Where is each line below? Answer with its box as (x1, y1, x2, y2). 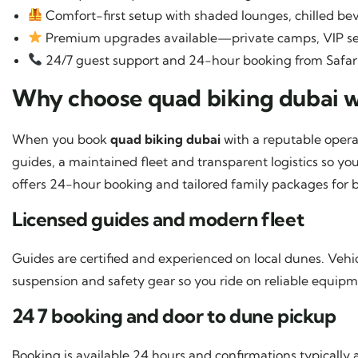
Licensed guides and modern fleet (12, 206, 304, 231)
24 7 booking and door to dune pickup (12, 303, 336, 328)
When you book (12, 130, 110, 147)
